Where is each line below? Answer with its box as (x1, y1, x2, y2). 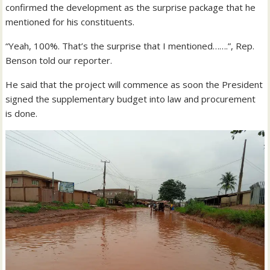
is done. (5, 107, 38, 119)
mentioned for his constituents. (5, 15, 135, 28)
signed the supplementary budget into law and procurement (5, 92, 256, 105)
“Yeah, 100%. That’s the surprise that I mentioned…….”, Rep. (5, 39, 255, 52)
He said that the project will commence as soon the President (5, 78, 263, 90)
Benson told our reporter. (5, 54, 113, 66)
